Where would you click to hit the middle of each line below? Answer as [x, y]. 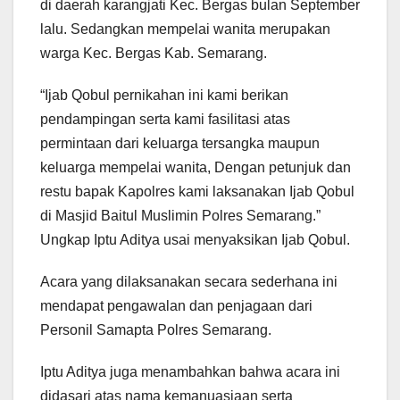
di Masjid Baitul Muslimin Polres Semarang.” [180, 216]
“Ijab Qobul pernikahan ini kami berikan [164, 96]
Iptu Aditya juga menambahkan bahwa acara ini [190, 372]
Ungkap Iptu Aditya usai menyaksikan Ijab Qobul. [195, 240]
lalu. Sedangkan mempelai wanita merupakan [185, 29]
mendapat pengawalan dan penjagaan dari [176, 306]
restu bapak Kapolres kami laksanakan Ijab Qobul [197, 192]
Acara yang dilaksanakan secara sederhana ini [189, 282]
